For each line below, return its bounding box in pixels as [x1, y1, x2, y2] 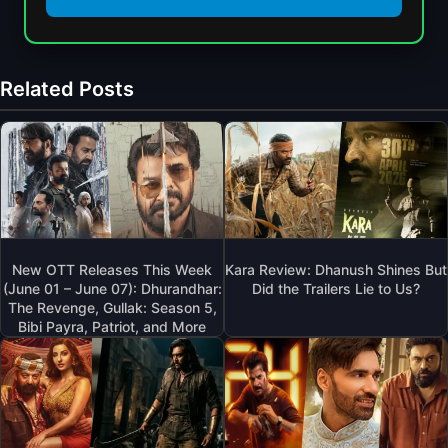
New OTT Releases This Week [12, 260, 212, 278]
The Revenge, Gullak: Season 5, [7, 298, 217, 316]
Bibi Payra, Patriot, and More [18, 317, 206, 335]
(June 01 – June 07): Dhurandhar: [2, 279, 222, 297]
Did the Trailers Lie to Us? [252, 279, 420, 297]
